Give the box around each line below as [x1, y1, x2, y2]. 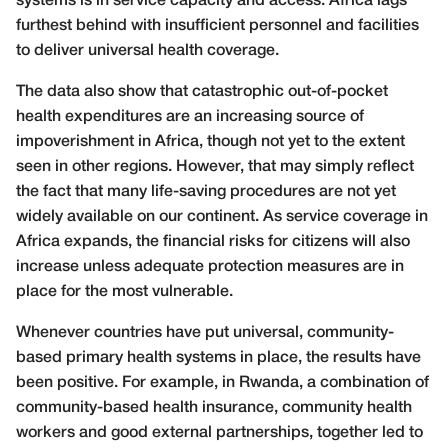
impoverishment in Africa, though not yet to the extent [16, 135, 405, 150]
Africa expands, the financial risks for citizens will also [16, 235, 410, 250]
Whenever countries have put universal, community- [16, 326, 394, 341]
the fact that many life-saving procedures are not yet [16, 185, 396, 200]
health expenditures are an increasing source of [16, 110, 364, 125]
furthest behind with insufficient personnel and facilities [16, 19, 419, 34]
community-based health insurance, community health [16, 401, 412, 416]
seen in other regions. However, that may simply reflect [16, 160, 414, 175]
